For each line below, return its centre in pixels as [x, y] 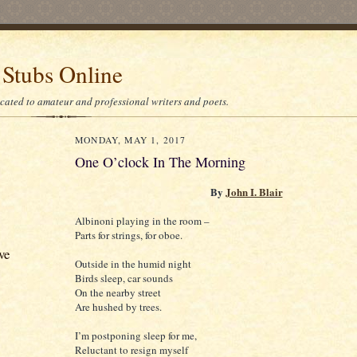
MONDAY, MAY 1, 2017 [131, 140]
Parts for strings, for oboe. [129, 235]
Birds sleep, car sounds [124, 279]
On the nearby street [118, 293]
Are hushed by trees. [118, 307]
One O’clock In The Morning [160, 162]
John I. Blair [254, 192]
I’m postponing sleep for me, [136, 336]
